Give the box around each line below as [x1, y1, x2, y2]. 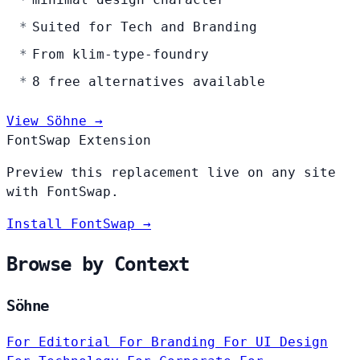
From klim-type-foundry [32, 47, 209, 63]
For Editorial [6, 333, 119, 350]
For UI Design [223, 333, 328, 350]
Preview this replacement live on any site [6, 165, 336, 181]
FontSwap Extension [6, 133, 151, 149]
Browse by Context [6, 253, 190, 276]
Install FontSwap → [6, 216, 151, 232]
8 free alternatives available [32, 74, 265, 90]
